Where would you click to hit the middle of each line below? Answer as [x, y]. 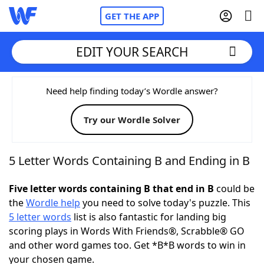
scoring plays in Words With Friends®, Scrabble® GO [127, 231]
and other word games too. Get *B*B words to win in [127, 245]
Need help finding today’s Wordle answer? [132, 91]
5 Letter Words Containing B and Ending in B [129, 161]
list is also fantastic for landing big [149, 217]
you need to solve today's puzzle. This [165, 203]
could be [234, 189]
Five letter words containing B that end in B [111, 189]
